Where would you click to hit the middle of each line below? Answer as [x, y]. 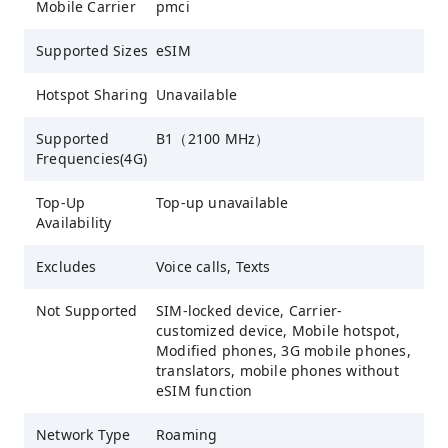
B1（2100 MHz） [213, 138]
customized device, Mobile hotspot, [278, 330]
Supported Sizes [92, 50]
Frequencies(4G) [91, 158]
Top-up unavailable [222, 202]
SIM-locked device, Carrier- [249, 310]
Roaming [187, 434]
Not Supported [87, 310]
